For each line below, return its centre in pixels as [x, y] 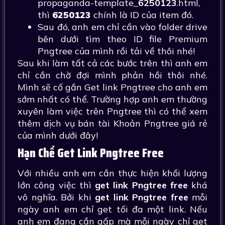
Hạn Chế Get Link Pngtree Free [91, 153]
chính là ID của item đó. [143, 15]
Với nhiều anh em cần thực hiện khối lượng [113, 173]
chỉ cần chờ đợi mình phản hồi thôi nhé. [113, 75]
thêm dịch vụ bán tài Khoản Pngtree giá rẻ [113, 123]
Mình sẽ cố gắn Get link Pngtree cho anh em [113, 87]
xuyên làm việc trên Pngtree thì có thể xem [113, 111]
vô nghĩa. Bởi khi [56, 197]
